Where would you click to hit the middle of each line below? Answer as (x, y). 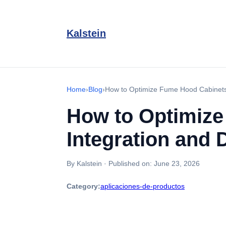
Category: (83, 186)
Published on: (131, 163)
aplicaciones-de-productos (143, 186)
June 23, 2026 (177, 163)
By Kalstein (84, 163)
